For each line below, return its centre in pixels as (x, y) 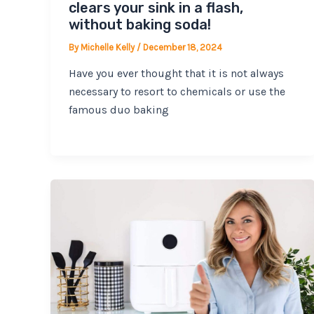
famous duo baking (118, 110)
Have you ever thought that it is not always (176, 74)
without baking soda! (139, 24)
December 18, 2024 (182, 47)
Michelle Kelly (108, 47)
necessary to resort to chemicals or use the (177, 92)
